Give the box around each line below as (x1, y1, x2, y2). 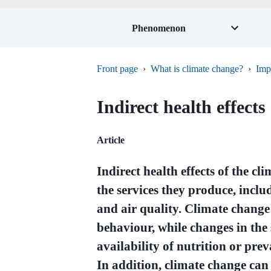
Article (97, 135, 125, 145)
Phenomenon (131, 22, 186, 33)
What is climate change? (151, 64, 243, 74)
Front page (97, 64, 138, 74)
